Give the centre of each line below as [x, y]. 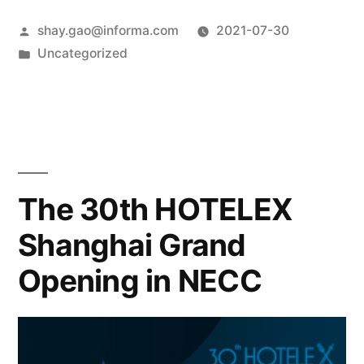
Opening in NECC [140, 281]
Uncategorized [82, 53]
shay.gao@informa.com [108, 30]
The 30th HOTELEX [156, 209]
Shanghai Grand [132, 245]
